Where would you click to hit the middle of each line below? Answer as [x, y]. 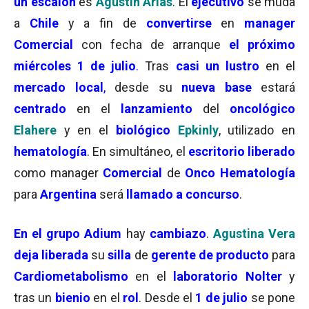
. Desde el [167, 298]
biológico [143, 130]
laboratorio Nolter [228, 276]
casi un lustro [217, 66]
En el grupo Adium [70, 233]
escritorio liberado [242, 151]
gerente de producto [211, 255]
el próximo [262, 44]
